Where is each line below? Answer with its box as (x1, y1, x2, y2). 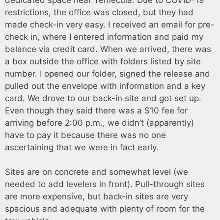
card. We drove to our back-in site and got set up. (5, 93, 201, 103)
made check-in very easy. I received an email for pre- (5, 19, 215, 29)
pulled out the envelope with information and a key (5, 81, 205, 91)
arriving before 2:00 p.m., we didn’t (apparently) (5, 117, 194, 128)
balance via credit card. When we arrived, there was (5, 44, 211, 54)
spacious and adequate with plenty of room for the (5, 204, 205, 214)
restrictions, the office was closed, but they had (5, 7, 193, 17)
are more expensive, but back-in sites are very (5, 192, 188, 201)
